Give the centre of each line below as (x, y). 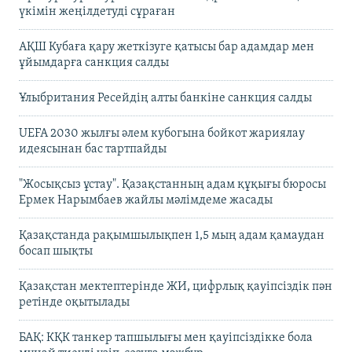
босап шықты (56, 251)
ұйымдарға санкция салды (94, 62)
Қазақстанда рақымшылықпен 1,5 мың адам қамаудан (172, 235)
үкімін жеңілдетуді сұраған (97, 11)
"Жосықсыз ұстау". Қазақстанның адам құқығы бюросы (172, 184)
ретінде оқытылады (74, 302)
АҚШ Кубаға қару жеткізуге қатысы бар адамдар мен (167, 47)
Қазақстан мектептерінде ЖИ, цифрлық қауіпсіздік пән (176, 286)
